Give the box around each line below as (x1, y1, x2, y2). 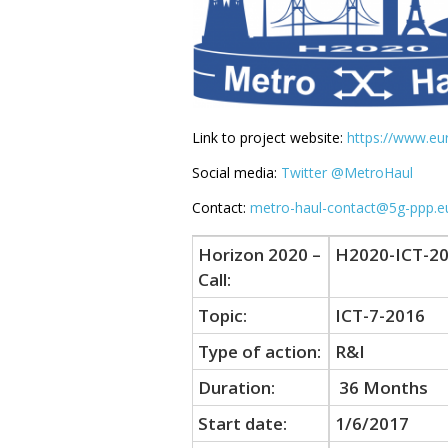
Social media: (192, 162, 281, 182)
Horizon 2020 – (198, 242, 321, 266)
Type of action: (198, 339, 321, 363)
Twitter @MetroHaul (281, 162, 413, 182)
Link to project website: (192, 127, 347, 147)
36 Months (335, 375, 428, 399)
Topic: (198, 303, 247, 327)
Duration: (198, 375, 275, 399)
